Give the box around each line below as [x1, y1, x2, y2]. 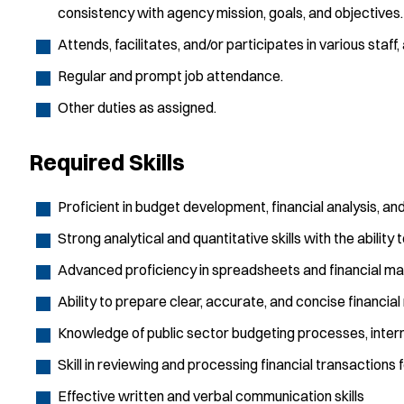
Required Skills [29, 147, 185, 176]
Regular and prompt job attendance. [58, 66, 283, 85]
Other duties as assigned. [58, 97, 216, 116]
